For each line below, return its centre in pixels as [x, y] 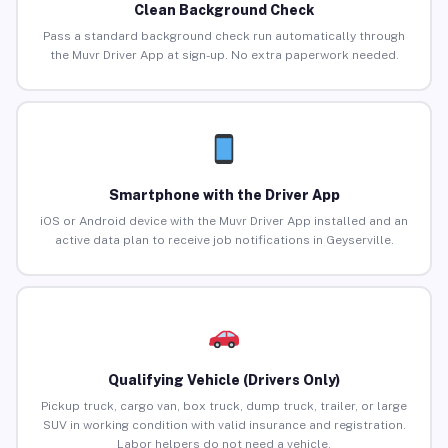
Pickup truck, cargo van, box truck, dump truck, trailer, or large [224, 406]
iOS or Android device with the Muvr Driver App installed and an [224, 221]
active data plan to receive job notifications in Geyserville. [224, 240]
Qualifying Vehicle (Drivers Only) [224, 380]
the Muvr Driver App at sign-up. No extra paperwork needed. [224, 55]
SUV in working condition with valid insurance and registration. [224, 425]
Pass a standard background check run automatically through [224, 36]
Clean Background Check [224, 10]
